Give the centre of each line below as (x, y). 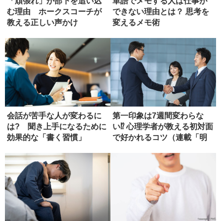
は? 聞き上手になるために (57, 127)
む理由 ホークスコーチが (54, 12)
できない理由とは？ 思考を (161, 12)
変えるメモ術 (136, 23)
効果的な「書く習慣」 (46, 138)
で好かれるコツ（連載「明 (160, 138)
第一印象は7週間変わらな (158, 116)
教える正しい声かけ (42, 23)
